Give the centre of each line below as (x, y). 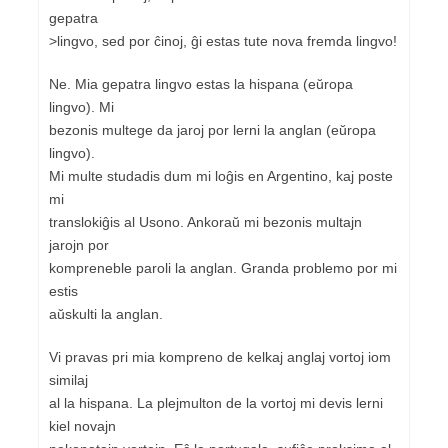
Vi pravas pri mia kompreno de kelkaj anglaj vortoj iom (220, 356)
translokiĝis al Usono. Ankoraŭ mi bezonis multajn (205, 221)
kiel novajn (82, 425)
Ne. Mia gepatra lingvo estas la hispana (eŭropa (201, 83)
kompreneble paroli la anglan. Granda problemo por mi (223, 267)
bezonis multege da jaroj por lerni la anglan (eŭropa (212, 129)
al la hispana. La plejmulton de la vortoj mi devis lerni (216, 402)
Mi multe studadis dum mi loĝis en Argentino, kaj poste (221, 175)
